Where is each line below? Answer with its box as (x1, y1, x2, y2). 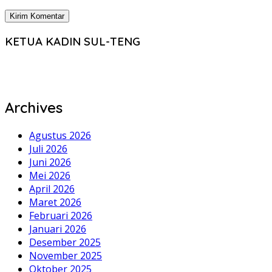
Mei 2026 (29, 169, 70, 183)
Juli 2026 (29, 142, 67, 156)
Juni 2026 (29, 155, 71, 169)
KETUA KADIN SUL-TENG (5, 33, 140, 49)
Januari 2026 (29, 222, 86, 236)
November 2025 (29, 249, 102, 263)
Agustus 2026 (29, 129, 91, 143)
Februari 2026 (29, 209, 92, 223)
